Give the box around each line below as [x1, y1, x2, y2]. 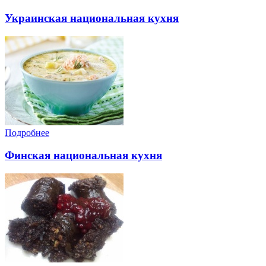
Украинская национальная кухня [5, 12, 179, 25]
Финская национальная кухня [5, 149, 162, 162]
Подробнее [5, 127, 49, 138]
